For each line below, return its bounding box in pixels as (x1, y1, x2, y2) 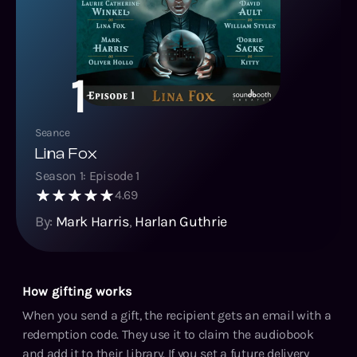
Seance (35, 125, 70, 139)
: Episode (83, 167, 133, 183)
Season (35, 167, 80, 183)
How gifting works (22, 283, 132, 299)
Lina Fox (35, 143, 98, 163)
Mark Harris (55, 212, 129, 230)
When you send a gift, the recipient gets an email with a (22, 307, 332, 323)
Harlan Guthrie (134, 212, 227, 230)
